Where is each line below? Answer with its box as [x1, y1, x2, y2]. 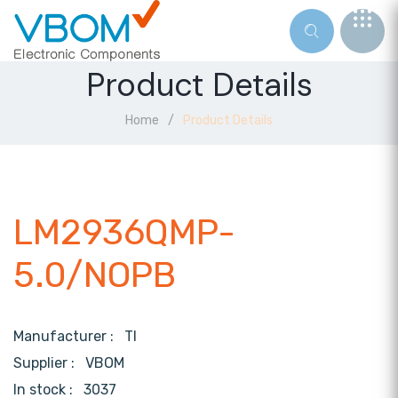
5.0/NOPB [13, 254, 176, 297]
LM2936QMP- [13, 211, 235, 254]
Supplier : [13, 354, 85, 372]
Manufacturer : [13, 328, 124, 346]
